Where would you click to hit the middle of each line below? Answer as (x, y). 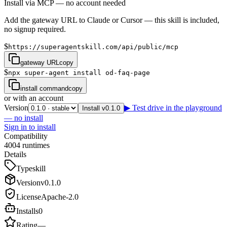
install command (44, 89)
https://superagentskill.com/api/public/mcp (93, 47)
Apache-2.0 (60, 197)
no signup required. (35, 29)
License (29, 197)
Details (15, 155)
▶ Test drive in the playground (173, 108)
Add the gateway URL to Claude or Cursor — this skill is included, (112, 20)
